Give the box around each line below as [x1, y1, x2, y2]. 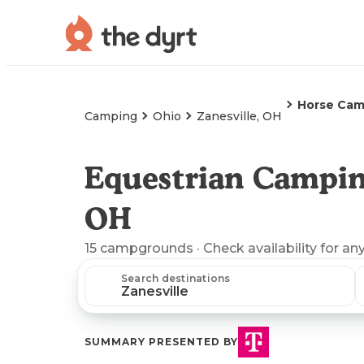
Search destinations [121, 272, 231, 284]
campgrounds [100, 240, 193, 256]
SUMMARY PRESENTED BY [84, 336, 238, 348]
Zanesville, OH [197, 109, 282, 123]
